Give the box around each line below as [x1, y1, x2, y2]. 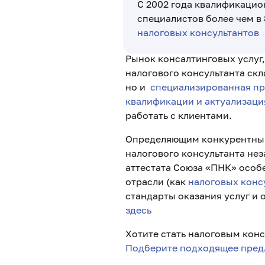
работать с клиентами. [125, 109, 232, 121]
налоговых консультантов [137, 27, 259, 38]
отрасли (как [125, 176, 188, 188]
